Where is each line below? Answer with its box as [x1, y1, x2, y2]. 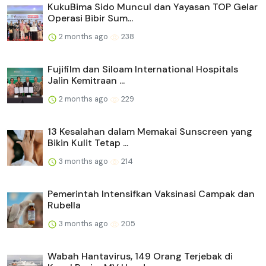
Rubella [47, 199, 81, 212]
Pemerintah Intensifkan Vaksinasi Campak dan [47, 188, 255, 201]
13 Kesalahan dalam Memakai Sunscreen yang [47, 125, 252, 138]
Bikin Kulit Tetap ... [47, 137, 128, 150]
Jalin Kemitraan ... [47, 74, 125, 87]
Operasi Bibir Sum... [47, 12, 133, 25]
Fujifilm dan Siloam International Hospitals [47, 63, 238, 76]
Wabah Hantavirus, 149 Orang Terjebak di [47, 250, 233, 263]
